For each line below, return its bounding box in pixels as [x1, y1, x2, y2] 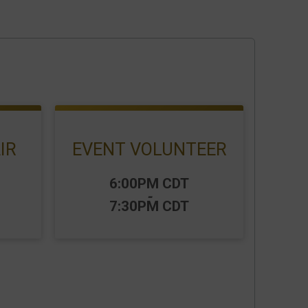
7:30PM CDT [109, 198, 189, 214]
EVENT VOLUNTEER [71, 139, 227, 159]
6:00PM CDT [109, 175, 189, 192]
